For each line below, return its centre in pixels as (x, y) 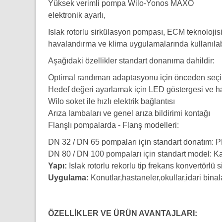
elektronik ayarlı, (77, 15)
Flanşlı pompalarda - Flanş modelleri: (113, 125)
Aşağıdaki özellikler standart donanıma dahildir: (131, 61)
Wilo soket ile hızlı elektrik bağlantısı (111, 101)
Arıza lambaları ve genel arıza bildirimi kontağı (129, 113)
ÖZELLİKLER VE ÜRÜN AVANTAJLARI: (123, 213)
